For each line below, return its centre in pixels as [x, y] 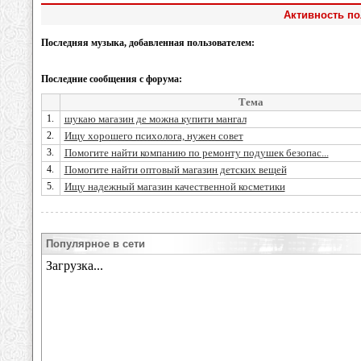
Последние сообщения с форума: [111, 79]
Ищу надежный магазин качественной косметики [174, 187]
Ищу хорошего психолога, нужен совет [154, 136]
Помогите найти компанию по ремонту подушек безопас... [196, 153]
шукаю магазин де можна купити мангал [155, 119]
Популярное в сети [95, 244]
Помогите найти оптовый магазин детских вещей [175, 170]
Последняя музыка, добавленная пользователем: [147, 43]
